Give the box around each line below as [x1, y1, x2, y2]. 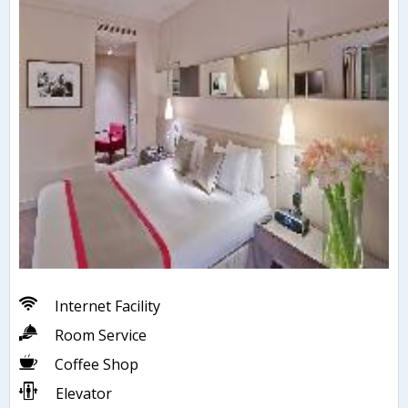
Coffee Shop [55, 354, 138, 375]
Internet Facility [55, 296, 160, 317]
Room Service [55, 325, 147, 346]
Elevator [56, 383, 112, 404]
